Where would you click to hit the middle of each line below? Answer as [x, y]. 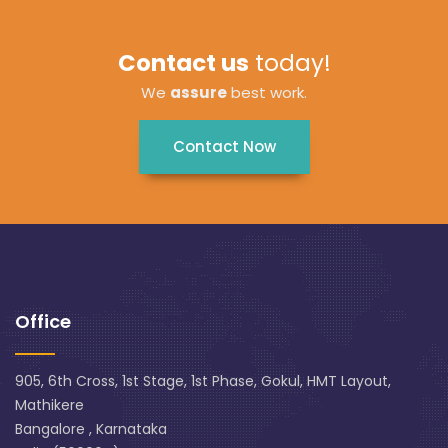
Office [43, 321]
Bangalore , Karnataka [91, 429]
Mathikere [49, 405]
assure [198, 92]
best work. [267, 92]
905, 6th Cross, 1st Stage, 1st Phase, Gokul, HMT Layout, [203, 381]
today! [289, 63]
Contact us [183, 63]
